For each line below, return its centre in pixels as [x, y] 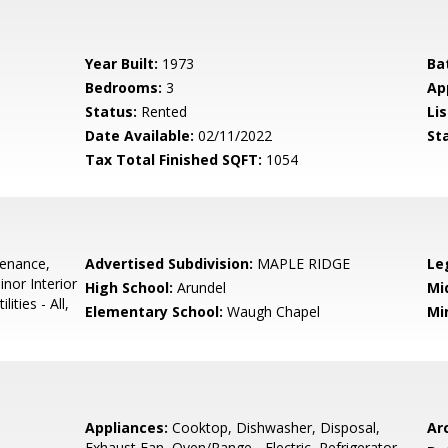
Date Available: [140, 135]
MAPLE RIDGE [302, 263]
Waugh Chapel [272, 311]
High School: [129, 287]
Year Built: [122, 63]
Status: [111, 111]
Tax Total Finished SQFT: [174, 159]
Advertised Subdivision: [169, 263]
